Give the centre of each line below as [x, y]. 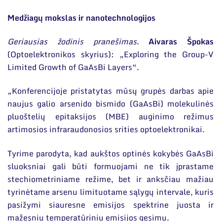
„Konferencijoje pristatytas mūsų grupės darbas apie [110, 91]
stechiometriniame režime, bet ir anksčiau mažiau [110, 179]
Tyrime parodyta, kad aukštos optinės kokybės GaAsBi [110, 153]
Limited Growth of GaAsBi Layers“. [73, 67]
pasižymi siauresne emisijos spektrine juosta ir [110, 204]
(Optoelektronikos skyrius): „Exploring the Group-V [110, 54]
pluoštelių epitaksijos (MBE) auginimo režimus [110, 117]
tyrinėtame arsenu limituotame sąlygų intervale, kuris [110, 192]
